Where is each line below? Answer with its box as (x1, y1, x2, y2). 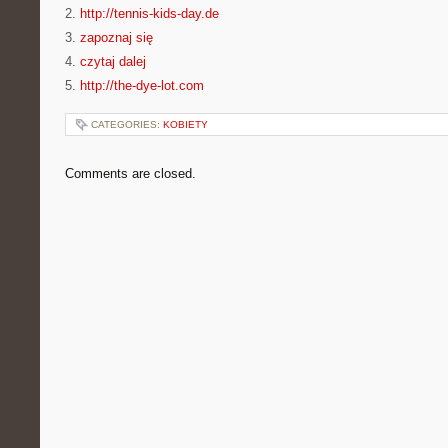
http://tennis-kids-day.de (80, 6, 219, 21)
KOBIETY (163, 119, 208, 130)
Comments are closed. (65, 166, 196, 181)
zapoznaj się (80, 30, 153, 45)
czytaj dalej (80, 54, 146, 69)
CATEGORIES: (91, 119, 163, 130)
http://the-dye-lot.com (80, 78, 204, 93)
